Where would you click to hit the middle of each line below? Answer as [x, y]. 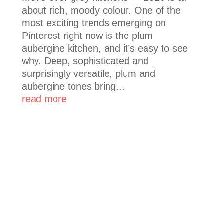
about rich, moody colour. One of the [101, 10]
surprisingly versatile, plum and [88, 73]
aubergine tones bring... [73, 86]
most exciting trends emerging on [94, 23]
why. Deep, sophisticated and [85, 61]
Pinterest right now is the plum [87, 36]
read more [44, 99]
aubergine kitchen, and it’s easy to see [105, 48]
